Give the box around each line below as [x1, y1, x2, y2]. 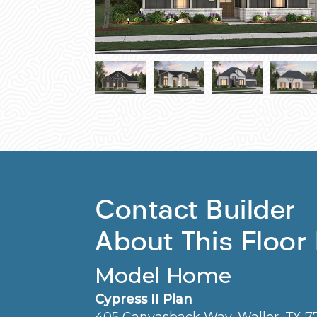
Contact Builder [95, 192, 296, 226]
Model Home [95, 263, 231, 289]
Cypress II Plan [95, 292, 193, 308]
